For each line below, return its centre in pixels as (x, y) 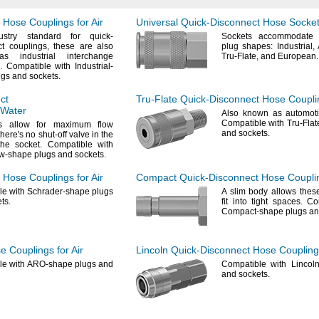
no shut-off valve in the (69, 135)
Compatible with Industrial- (58, 66)
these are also (81, 46)
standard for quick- (65, 36)
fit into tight (247, 202)
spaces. (287, 202)
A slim (234, 192)
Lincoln (153, 250)
